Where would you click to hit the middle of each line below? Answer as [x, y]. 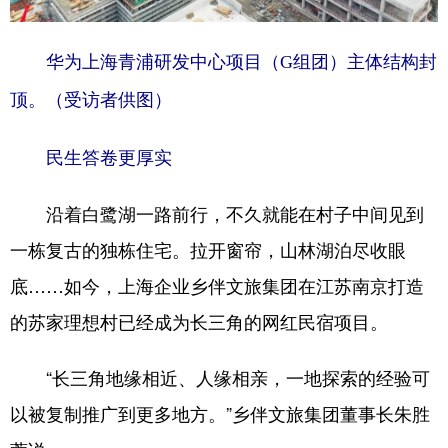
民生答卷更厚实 [91, 156]
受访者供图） [118, 99]
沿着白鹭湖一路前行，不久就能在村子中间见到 [217, 212]
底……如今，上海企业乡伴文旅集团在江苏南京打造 [217, 284]
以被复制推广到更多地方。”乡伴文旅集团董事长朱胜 [220, 412]
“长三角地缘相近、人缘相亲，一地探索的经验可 [220, 376]
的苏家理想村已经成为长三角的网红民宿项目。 [199, 320]
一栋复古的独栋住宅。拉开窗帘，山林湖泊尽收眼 [208, 248]
